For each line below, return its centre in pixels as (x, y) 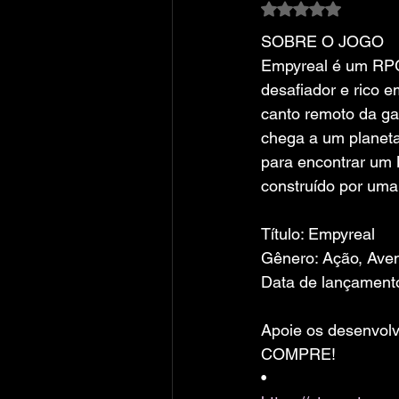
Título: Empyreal (318, 234)
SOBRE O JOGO (322, 41)
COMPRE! (298, 354)
